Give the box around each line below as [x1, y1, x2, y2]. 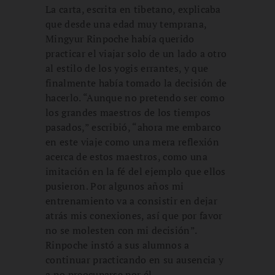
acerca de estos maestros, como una [45, 149, 207, 163]
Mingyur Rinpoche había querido [45, 31, 195, 45]
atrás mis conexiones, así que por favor [45, 208, 223, 222]
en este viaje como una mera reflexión [45, 134, 219, 149]
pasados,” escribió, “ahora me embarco [45, 120, 221, 134]
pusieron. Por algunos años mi [45, 179, 184, 193]
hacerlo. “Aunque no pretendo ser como [45, 90, 225, 104]
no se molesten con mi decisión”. [45, 223, 197, 237]
